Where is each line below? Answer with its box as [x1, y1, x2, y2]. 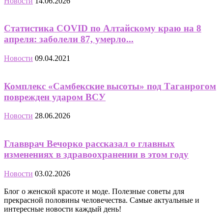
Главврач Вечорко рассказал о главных [4, 138, 175, 149]
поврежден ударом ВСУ [4, 91, 106, 102]
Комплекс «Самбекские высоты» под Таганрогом [4, 81, 216, 91]
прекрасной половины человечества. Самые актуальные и [4, 195, 199, 204]
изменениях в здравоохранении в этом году [4, 149, 189, 160]
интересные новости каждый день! [4, 204, 121, 213]
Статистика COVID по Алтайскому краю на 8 [4, 23, 201, 34]
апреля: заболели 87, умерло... [4, 34, 134, 45]
